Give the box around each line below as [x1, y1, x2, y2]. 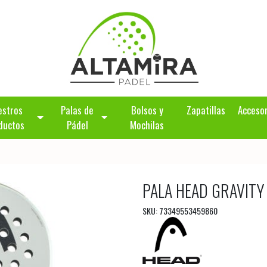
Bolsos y [131, 103, 163, 118]
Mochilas [130, 117, 164, 133]
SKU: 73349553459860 [142, 204, 218, 217]
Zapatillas [187, 103, 226, 118]
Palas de [61, 103, 94, 118]
